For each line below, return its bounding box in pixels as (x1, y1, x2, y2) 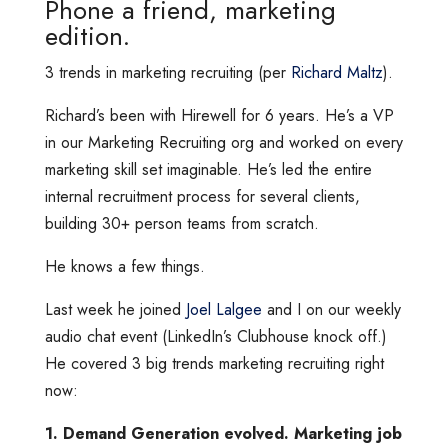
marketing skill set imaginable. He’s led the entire (44, 157, 372, 181)
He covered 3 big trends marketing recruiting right (44, 351, 384, 375)
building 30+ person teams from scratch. (44, 211, 319, 235)
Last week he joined (44, 297, 186, 321)
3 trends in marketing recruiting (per (44, 60, 291, 84)
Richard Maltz (290, 60, 383, 84)
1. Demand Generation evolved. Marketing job (44, 421, 402, 445)
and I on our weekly (261, 297, 401, 321)
